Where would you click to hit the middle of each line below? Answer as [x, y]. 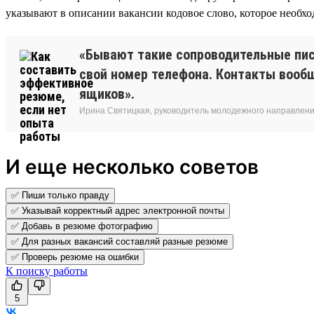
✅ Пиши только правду [60, 195]
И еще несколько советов [132, 166]
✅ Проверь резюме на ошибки [75, 257]
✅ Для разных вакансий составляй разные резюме [120, 241]
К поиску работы [47, 271]
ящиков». [107, 94]
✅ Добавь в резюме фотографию [82, 226]
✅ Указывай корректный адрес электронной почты [118, 210]
